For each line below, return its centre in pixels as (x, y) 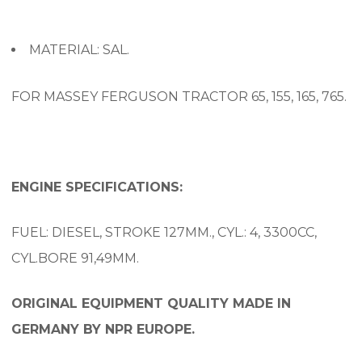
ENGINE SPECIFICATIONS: (97, 187)
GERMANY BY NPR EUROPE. (103, 329)
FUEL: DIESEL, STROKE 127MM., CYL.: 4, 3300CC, (164, 232)
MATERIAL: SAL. (79, 49)
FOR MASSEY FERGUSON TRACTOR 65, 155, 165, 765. (179, 96)
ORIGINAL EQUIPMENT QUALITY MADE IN (151, 303)
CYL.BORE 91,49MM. (75, 258)
